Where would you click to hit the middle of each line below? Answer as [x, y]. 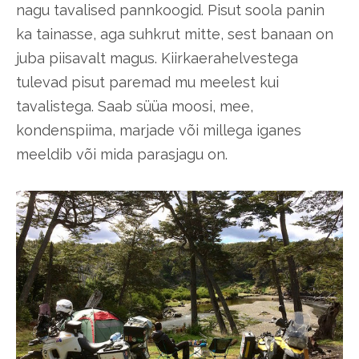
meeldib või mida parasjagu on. [122, 154]
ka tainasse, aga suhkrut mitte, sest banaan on [175, 34]
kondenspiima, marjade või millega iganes [159, 130]
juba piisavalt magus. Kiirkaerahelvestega [157, 58]
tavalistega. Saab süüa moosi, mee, [135, 106]
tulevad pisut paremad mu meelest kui [147, 82]
